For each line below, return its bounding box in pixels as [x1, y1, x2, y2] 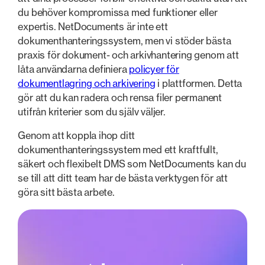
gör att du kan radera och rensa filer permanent [18, 91, 222, 104]
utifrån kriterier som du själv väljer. [18, 105, 166, 118]
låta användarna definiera [18, 63, 130, 75]
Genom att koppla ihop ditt [18, 130, 135, 142]
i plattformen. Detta [155, 77, 243, 89]
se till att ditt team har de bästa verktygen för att [18, 172, 228, 185]
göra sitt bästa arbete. [18, 186, 115, 199]
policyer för [129, 63, 179, 75]
